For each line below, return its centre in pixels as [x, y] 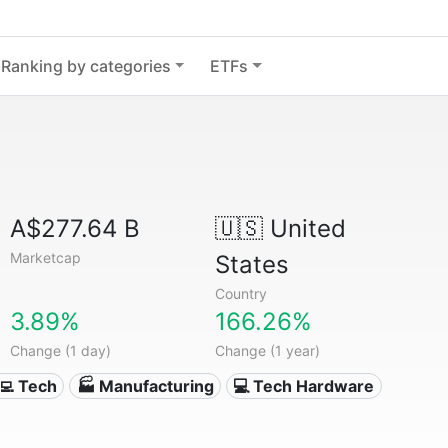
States [251, 264]
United [304, 228]
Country [240, 293]
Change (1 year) [267, 350]
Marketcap [46, 257]
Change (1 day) [61, 350]
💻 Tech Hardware [304, 386]
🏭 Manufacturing [145, 386]
